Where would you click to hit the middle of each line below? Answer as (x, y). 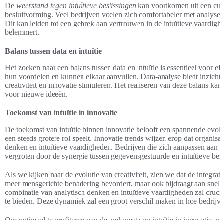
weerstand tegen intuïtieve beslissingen (76, 5)
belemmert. (22, 32)
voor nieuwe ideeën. (36, 94)
